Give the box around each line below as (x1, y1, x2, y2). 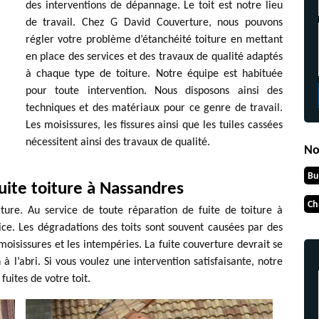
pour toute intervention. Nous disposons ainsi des (25, 85, 283, 97)
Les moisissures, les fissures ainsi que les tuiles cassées (25, 120, 283, 131)
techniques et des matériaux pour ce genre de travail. (25, 103, 283, 114)
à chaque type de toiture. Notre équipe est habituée (25, 68, 283, 80)
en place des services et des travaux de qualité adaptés (25, 51, 283, 63)
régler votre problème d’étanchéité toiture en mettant (25, 34, 283, 46)
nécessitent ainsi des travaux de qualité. (25, 137, 210, 148)
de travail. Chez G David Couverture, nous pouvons (25, 17, 283, 28)
